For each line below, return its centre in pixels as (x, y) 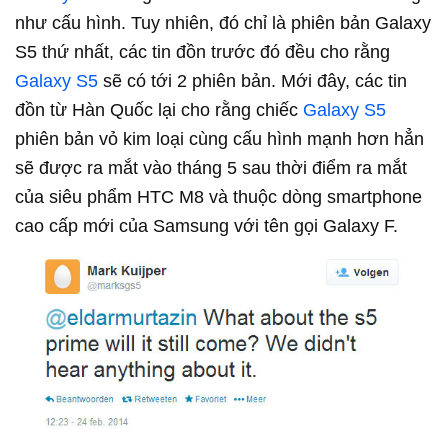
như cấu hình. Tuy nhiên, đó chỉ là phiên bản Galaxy (223, 22)
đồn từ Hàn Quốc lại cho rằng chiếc (159, 109)
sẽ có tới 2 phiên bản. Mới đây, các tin (252, 80)
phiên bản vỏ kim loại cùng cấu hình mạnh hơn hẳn (219, 138)
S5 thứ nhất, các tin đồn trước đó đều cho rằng (202, 51)
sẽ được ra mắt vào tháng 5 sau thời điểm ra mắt (211, 167)
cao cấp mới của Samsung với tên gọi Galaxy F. (206, 225)
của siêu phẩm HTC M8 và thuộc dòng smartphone (218, 196)
